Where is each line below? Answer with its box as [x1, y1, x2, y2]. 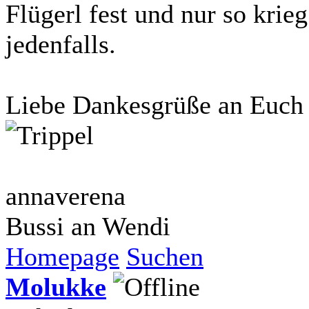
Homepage [6, 241, 119, 271]
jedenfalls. [6, 29, 116, 59]
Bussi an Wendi [6, 211, 170, 241]
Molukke [6, 272, 106, 301]
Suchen [126, 241, 203, 271]
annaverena [6, 181, 126, 210]
